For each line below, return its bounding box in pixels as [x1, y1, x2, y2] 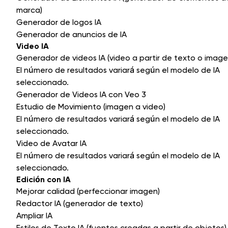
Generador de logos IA [16, 17, 101, 27]
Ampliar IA [16, 211, 52, 221]
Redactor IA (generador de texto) [16, 198, 143, 209]
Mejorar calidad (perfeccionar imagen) [16, 186, 160, 196]
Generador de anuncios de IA [16, 30, 127, 40]
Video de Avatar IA [16, 138, 87, 149]
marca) [16, 5, 42, 15]
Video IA [16, 41, 49, 51]
